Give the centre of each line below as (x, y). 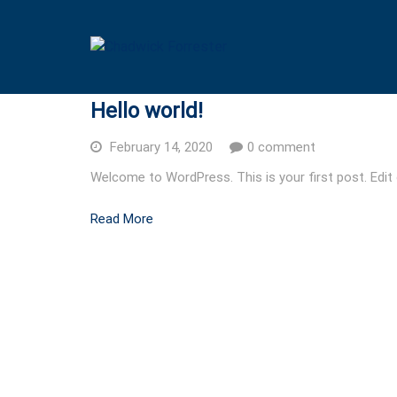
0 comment (281, 147)
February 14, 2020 (161, 147)
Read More (122, 218)
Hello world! (147, 111)
